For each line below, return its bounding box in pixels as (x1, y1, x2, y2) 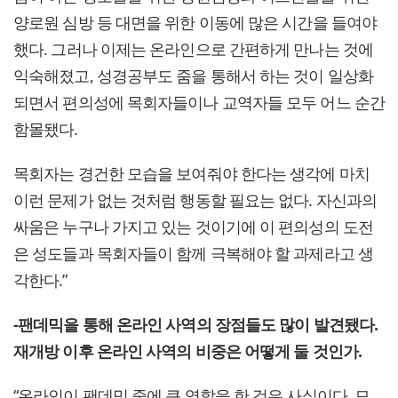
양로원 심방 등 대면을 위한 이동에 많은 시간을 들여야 (13, 12, 377, 34)
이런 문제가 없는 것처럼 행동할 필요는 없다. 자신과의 (13, 189, 378, 211)
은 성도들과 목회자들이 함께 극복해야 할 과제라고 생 (13, 243, 373, 265)
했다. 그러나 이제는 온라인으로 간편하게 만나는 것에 (13, 38, 373, 60)
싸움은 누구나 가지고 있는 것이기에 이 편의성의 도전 (13, 216, 373, 238)
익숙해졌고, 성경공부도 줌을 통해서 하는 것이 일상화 (13, 65, 373, 87)
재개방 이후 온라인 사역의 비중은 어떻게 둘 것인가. (13, 340, 362, 362)
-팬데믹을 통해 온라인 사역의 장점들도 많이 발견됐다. (13, 314, 378, 336)
